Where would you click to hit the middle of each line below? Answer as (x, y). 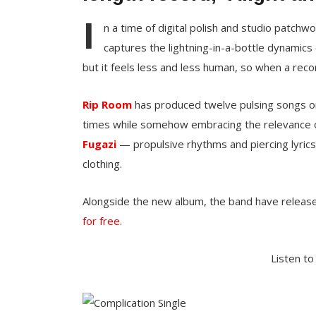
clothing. (102, 164)
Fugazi (99, 144)
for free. (102, 221)
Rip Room (107, 104)
